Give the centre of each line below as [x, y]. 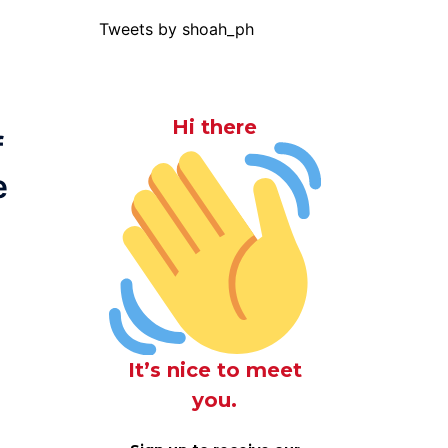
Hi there [215, 127]
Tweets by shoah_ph [176, 29]
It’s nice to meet [214, 369]
